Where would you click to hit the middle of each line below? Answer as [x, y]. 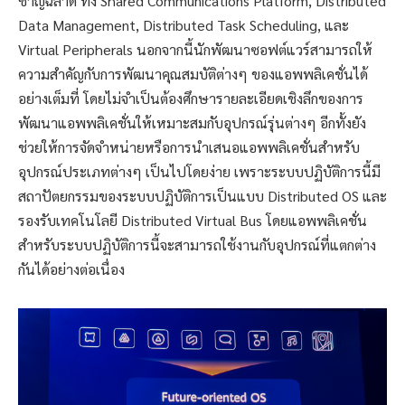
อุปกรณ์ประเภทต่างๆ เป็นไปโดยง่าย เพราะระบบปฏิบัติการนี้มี [199, 171]
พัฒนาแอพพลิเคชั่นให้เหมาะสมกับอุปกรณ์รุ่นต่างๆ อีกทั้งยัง [192, 122]
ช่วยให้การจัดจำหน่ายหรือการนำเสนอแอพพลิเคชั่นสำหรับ [189, 146]
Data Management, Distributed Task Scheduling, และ [184, 24]
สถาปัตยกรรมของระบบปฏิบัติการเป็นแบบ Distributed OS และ [202, 195]
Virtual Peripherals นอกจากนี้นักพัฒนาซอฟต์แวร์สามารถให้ [195, 49]
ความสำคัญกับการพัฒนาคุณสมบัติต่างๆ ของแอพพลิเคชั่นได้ [193, 73]
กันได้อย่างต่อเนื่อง [71, 268]
